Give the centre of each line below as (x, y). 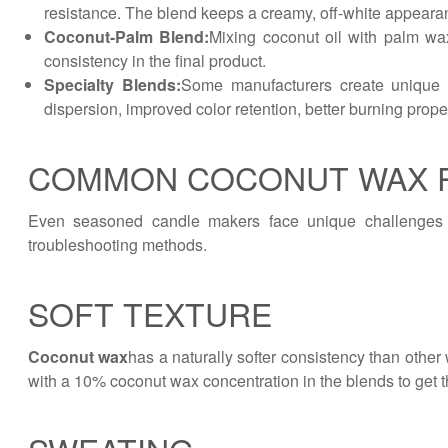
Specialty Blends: (112, 84)
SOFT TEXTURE (150, 313)
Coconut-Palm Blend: (127, 36)
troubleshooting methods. (117, 244)
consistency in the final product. (155, 60)
